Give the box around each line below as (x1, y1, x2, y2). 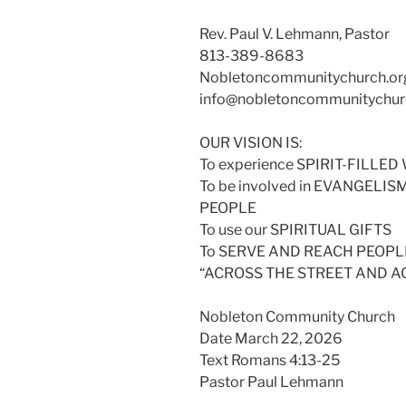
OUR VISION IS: (199, 134, 302, 152)
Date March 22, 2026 (199, 330, 343, 348)
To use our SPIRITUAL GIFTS (199, 221, 391, 239)
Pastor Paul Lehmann (199, 373, 343, 391)
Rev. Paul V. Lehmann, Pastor (199, 25, 390, 43)
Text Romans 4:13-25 (199, 352, 340, 370)
